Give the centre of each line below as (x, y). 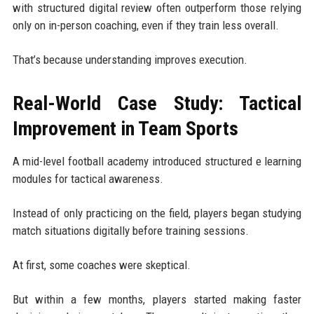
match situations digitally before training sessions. (130, 230)
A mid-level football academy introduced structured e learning (157, 161)
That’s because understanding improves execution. (130, 59)
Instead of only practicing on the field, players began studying (157, 213)
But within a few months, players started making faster (157, 299)
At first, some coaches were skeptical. (101, 265)
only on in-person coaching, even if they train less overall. (145, 25)
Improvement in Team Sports (125, 128)
